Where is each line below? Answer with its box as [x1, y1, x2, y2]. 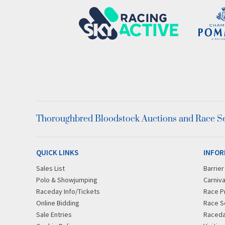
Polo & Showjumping [36, 175, 97, 184]
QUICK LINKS [36, 148, 78, 157]
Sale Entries [36, 210, 72, 219]
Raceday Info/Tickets [36, 187, 100, 196]
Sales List [36, 164, 65, 173]
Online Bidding [36, 198, 79, 207]
